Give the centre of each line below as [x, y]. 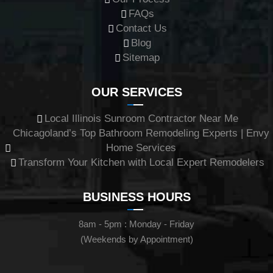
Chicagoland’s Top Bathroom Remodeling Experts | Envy [141, 133]
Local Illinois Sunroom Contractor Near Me [141, 118]
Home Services [141, 147]
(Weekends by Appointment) [136, 239]
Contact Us [141, 28]
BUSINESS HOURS [136, 197]
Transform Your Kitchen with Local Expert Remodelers [141, 162]
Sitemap [141, 57]
